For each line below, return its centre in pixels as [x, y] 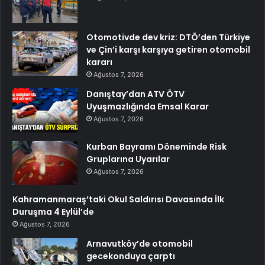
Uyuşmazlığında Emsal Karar [148, 106]
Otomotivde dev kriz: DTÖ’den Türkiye [168, 37]
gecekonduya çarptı [131, 256]
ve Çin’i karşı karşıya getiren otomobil [168, 49]
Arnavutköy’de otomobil [140, 243]
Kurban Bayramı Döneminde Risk [156, 146]
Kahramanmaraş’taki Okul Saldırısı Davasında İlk [118, 199]
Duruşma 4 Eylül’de [53, 211]
